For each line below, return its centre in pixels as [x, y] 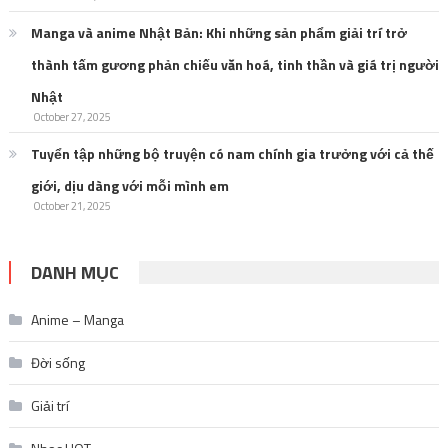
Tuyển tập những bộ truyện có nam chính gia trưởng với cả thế [232, 153]
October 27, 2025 [71, 116]
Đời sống [57, 362]
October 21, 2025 [71, 205]
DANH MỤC [74, 272]
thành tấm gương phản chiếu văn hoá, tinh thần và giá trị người [234, 64]
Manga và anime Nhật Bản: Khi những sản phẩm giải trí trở [218, 32]
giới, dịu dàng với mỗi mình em [129, 185]
